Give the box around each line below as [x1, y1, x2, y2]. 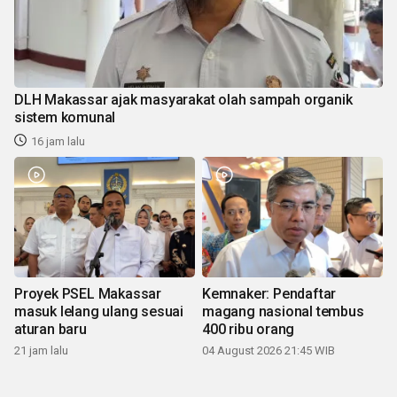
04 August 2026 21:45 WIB [202, 343, 335, 357]
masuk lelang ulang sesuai [14, 302, 183, 320]
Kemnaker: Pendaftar [202, 284, 337, 302]
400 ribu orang [202, 320, 295, 338]
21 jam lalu [14, 343, 68, 357]
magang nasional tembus [202, 302, 364, 320]
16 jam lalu [31, 134, 85, 148]
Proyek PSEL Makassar [14, 284, 161, 302]
